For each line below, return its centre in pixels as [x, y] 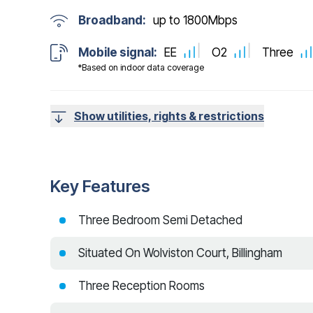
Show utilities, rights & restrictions [169, 116]
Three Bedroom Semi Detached [160, 220]
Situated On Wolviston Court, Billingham [180, 253]
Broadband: [112, 20]
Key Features [100, 186]
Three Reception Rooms [141, 285]
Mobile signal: [118, 52]
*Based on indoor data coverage [141, 67]
